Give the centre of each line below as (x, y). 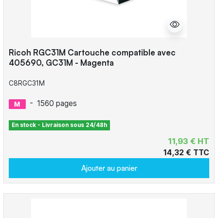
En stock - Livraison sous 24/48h (60, 125)
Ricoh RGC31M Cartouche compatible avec (92, 52)
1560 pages (57, 104)
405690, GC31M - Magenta (61, 62)
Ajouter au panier (109, 168)
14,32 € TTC (187, 153)
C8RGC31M (27, 83)
